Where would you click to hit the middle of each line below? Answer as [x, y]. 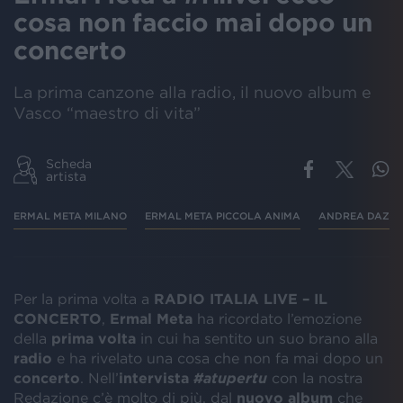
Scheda [69, 163]
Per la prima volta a [84, 298]
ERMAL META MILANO [70, 215]
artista [66, 176]
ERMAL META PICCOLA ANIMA [223, 215]
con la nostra [315, 377]
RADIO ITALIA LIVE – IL [241, 298]
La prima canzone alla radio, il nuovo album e [193, 92]
